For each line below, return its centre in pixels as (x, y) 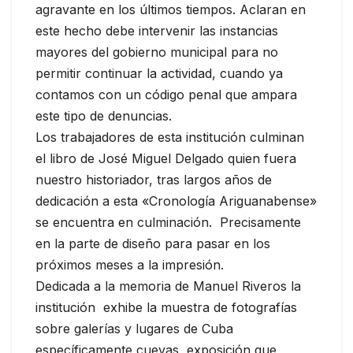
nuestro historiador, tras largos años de (154, 179)
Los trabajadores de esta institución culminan (170, 137)
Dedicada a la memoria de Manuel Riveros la (168, 286)
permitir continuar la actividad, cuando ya (159, 73)
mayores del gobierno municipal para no (157, 52)
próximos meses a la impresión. (130, 264)
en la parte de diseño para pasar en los (153, 243)
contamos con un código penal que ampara (166, 94)
